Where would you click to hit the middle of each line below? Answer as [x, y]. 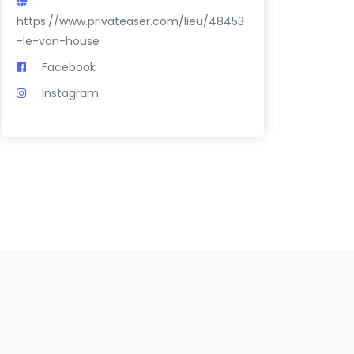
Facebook [69, 67]
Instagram [71, 93]
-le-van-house [58, 41]
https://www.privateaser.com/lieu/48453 [131, 21]
